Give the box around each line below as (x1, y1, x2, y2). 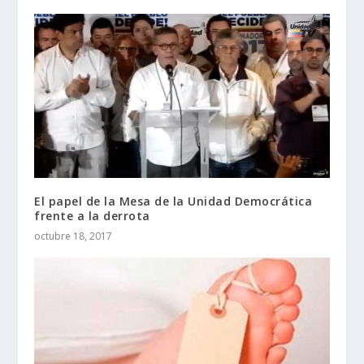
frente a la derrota (34, 207, 150, 223)
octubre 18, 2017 (34, 228, 113, 243)
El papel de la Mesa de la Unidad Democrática (34, 193, 313, 209)
